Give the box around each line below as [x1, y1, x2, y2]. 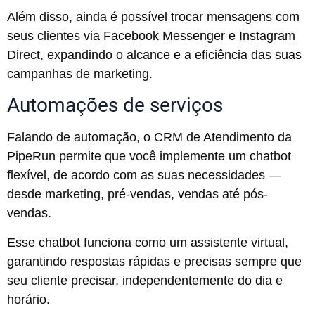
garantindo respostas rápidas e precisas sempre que [7, 254, 302, 269]
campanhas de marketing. [7, 67, 153, 82]
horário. [7, 292, 53, 307]
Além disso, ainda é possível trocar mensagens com [7, 10, 300, 25]
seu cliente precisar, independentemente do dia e [7, 273, 283, 288]
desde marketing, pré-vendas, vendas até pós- [7, 187, 268, 202]
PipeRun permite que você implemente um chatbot [7, 149, 291, 164]
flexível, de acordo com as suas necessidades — [7, 168, 281, 183]
